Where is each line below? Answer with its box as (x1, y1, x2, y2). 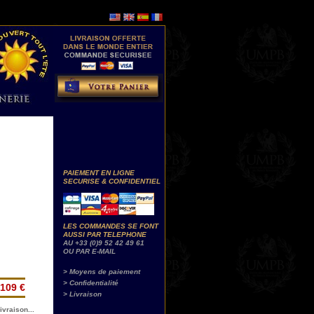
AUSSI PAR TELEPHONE (63, 231, 146, 238)
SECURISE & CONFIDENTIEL (63, 177, 161, 185)
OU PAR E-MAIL (63, 247, 116, 255)
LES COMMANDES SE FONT (63, 222, 158, 230)
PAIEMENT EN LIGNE (63, 169, 135, 177)
